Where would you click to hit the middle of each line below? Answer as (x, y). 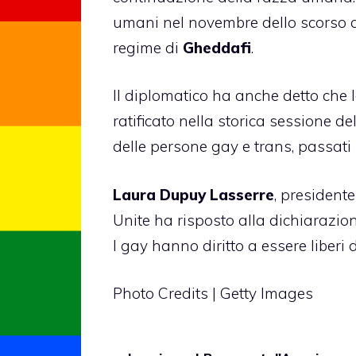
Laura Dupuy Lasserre (193, 194)
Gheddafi (217, 47)
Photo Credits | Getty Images (213, 294)
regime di (148, 47)
